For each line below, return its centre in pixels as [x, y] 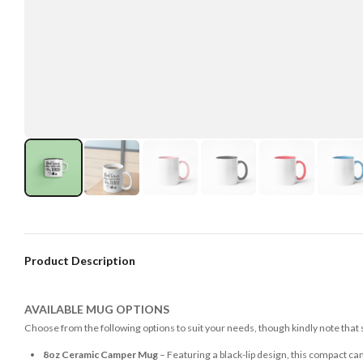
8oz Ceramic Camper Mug [100, 355]
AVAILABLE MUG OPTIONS [97, 309]
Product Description [80, 260]
